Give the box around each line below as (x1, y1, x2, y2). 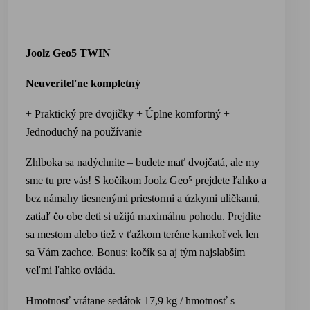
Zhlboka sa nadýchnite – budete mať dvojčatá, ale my (26, 156, 259, 168)
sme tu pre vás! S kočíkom (26, 174, 144, 186)
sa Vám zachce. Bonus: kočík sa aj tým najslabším (26, 246, 245, 258)
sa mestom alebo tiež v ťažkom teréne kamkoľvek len (26, 228, 259, 240)
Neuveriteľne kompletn (26, 77, 135, 89)
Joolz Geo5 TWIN (26, 47, 111, 59)
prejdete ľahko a (195, 174, 266, 186)
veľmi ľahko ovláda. (26, 264, 116, 276)
